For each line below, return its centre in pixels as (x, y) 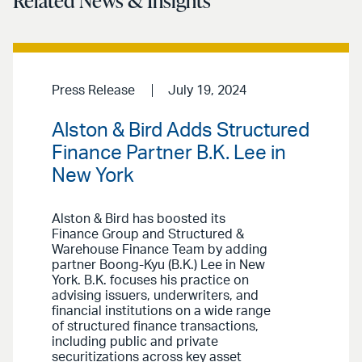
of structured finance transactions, (155, 326)
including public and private (135, 341)
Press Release (93, 91)
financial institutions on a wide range (161, 311)
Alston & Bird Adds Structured (181, 130)
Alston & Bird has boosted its (139, 219)
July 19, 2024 (207, 91)
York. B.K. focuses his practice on (150, 280)
